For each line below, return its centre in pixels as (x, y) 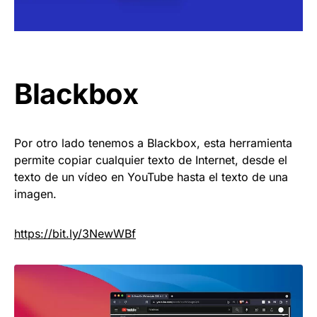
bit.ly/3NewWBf (94, 233)
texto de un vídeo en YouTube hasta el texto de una (151, 177)
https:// (33, 233)
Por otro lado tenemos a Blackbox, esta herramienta (153, 143)
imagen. (35, 194)
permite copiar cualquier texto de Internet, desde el (151, 160)
